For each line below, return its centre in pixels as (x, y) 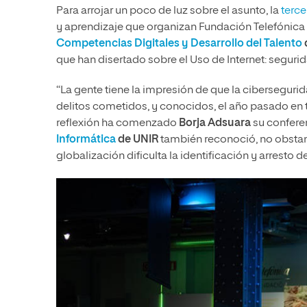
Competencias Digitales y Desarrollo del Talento (179, 44)
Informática (86, 140)
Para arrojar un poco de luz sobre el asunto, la (169, 11)
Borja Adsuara (215, 124)
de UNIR (137, 140)
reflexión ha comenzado (118, 124)
